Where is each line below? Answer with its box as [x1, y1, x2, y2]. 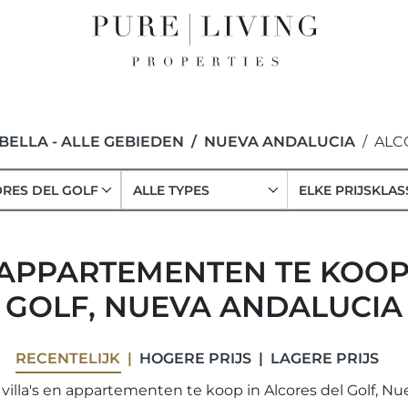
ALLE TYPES [132, 182, 209, 199]
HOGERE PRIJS [138, 350, 251, 367]
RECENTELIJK [15, 350, 120, 367]
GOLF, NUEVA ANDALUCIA [5, 289, 403, 324]
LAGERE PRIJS [270, 350, 379, 367]
